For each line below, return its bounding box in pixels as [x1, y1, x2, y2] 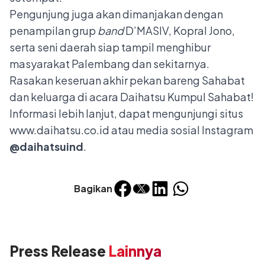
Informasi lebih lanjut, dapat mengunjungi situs [9, 106, 243, 120]
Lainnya [106, 242, 161, 260]
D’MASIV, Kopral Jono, [124, 24, 235, 37]
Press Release [9, 242, 106, 260]
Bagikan [74, 182, 112, 195]
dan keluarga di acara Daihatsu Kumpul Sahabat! [9, 90, 254, 104]
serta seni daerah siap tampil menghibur [9, 40, 211, 54]
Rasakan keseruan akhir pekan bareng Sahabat [9, 73, 245, 87]
